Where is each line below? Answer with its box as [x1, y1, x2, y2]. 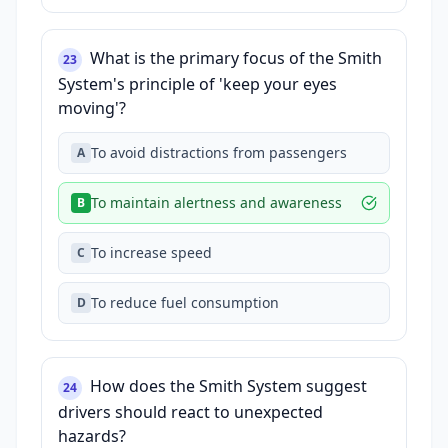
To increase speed [91, 243, 212, 262]
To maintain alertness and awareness [91, 193, 342, 212]
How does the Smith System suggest [90, 375, 367, 397]
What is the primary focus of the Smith [90, 47, 382, 69]
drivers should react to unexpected [58, 401, 323, 423]
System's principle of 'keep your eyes [58, 73, 337, 95]
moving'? [58, 97, 126, 119]
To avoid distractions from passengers [91, 143, 347, 162]
